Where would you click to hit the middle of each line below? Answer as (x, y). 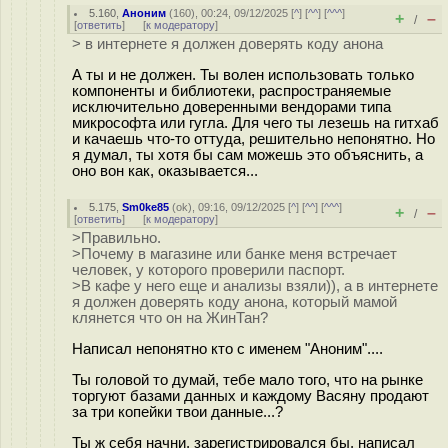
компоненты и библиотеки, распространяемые (231, 90)
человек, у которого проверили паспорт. (208, 270)
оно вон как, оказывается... (165, 170)
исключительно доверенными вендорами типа (231, 106)
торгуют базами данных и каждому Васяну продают (250, 395)
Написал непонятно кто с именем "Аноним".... (227, 348)
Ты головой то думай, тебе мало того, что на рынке (247, 379)
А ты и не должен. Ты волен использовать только (243, 74)
